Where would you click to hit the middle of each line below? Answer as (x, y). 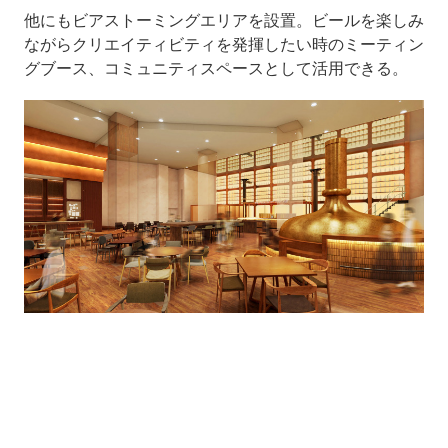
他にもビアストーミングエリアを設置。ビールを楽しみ (223, 19)
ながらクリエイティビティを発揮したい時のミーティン (223, 43)
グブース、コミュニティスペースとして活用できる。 (215, 67)
